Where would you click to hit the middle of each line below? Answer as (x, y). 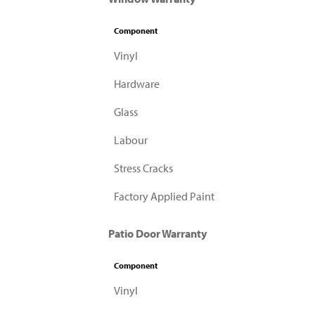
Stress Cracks (144, 168)
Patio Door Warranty (157, 233)
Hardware (137, 84)
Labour (131, 140)
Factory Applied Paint (165, 196)
